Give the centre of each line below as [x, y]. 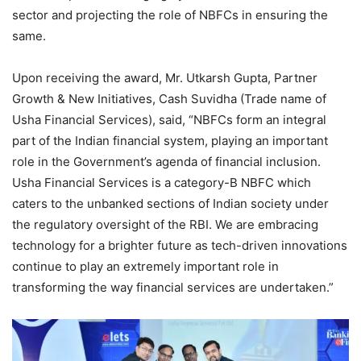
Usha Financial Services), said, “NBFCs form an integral [169, 120]
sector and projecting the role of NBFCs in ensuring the [170, 15]
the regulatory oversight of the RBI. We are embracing [165, 225]
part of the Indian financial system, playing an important [170, 141]
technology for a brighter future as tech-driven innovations [180, 246]
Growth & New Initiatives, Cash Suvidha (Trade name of [169, 99]
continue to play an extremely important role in [145, 267]
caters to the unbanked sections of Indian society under [170, 204]
